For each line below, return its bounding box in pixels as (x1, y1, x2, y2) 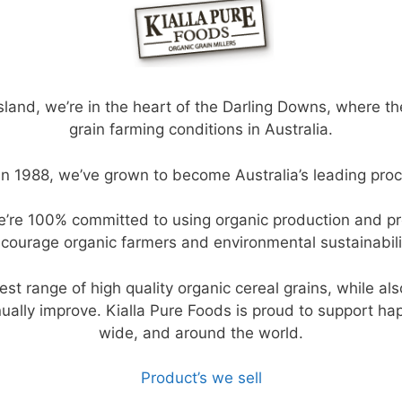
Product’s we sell (140, 369, 262, 388)
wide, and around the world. (99, 323, 303, 342)
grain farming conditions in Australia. (69, 120, 333, 139)
